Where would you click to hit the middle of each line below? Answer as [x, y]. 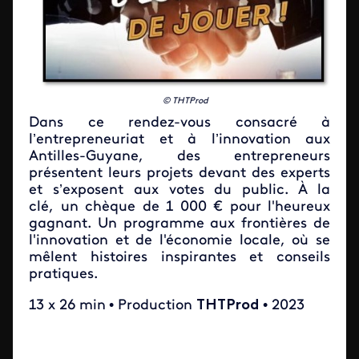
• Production [153, 306]
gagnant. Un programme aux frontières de [179, 224]
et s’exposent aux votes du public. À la [179, 190]
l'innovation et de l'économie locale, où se [179, 241]
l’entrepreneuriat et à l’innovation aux [179, 140]
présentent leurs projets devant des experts [179, 173]
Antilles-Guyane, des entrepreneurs [179, 157]
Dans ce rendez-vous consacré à [179, 123]
